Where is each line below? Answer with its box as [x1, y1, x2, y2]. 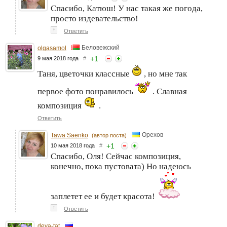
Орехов [142, 131, 163, 138]
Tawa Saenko [51, 132, 88, 139]
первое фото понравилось [37, 87, 135, 97]
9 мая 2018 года [37, 55, 83, 62]
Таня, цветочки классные [37, 69, 132, 79]
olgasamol [37, 45, 66, 52]
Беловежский [82, 44, 120, 51]
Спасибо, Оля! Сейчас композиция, [51, 152, 181, 162]
